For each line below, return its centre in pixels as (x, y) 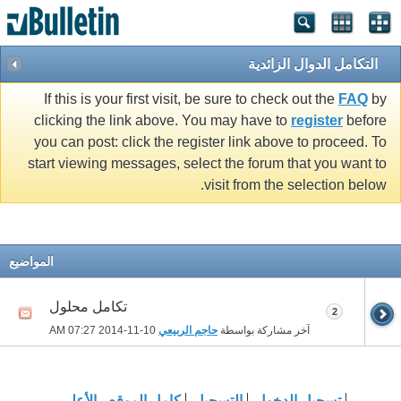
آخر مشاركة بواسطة (264, 330)
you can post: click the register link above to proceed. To (210, 142)
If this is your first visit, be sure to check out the (191, 99)
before (365, 121)
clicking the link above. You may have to (162, 121)
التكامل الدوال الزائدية (313, 64)
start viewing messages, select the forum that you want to (207, 164)
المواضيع (31, 261)
